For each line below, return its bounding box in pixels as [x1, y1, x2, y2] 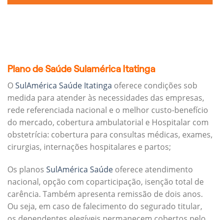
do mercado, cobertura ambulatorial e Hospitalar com [7, 117, 209, 128]
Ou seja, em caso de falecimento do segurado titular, [7, 200, 202, 212]
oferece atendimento [113, 164, 193, 175]
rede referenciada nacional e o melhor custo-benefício [7, 105, 208, 116]
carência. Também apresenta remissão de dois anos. [7, 188, 203, 199]
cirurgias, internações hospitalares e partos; [7, 141, 171, 153]
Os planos [7, 164, 46, 175]
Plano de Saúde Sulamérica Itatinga [7, 63, 155, 74]
